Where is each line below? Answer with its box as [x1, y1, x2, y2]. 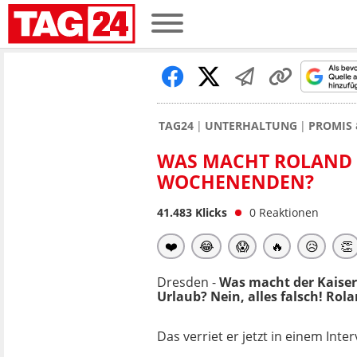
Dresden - [157, 273, 216, 291]
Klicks [192, 205, 227, 220]
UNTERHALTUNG [205, 118, 297, 133]
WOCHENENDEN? [157, 169, 314, 194]
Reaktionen [259, 205, 319, 220]
